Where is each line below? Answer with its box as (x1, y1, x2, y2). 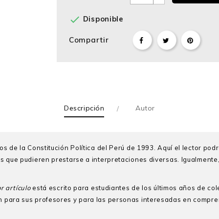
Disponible (81, 14, 124, 23)
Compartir (69, 35, 109, 45)
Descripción (64, 104, 105, 113)
